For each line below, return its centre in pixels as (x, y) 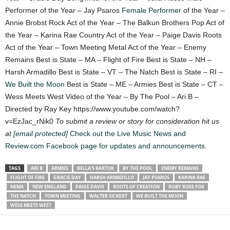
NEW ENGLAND (50, 186)
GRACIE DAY (67, 177)
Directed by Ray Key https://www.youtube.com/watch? (92, 109)
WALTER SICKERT (108, 196)
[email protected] (41, 133)
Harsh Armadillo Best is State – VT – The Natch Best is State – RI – (114, 72)
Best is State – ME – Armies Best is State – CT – (144, 84)
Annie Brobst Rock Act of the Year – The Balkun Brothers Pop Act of (115, 22)
